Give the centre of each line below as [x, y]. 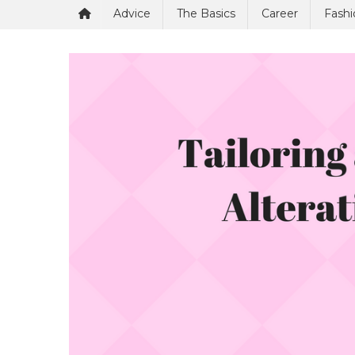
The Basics [206, 13]
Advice [132, 13]
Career [280, 13]
